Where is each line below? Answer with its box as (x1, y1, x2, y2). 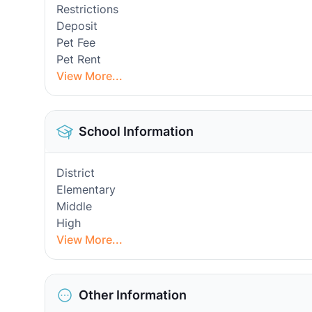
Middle (56, 199, 92, 213)
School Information (79, 124, 194, 139)
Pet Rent (56, 52, 101, 66)
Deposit (56, 19, 97, 33)
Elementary (56, 182, 116, 196)
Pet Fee (56, 36, 95, 49)
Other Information (79, 288, 187, 302)
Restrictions (56, 2, 118, 16)
